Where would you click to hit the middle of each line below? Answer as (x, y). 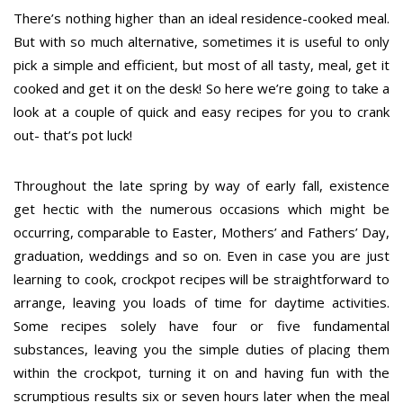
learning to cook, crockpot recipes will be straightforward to (201, 279)
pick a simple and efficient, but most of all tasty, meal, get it (201, 65)
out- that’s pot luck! (73, 135)
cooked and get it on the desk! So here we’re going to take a (201, 89)
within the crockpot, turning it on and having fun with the (201, 373)
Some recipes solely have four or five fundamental (201, 326)
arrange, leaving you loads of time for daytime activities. (201, 303)
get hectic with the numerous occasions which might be (201, 209)
